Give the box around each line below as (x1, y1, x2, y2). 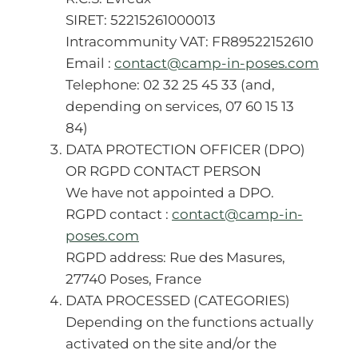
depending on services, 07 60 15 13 (66, 98, 294, 114)
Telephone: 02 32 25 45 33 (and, (66, 77, 275, 93)
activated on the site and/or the (66, 336, 276, 352)
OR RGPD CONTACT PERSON (66, 163, 261, 179)
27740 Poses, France (66, 271, 205, 287)
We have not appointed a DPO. (66, 185, 274, 201)
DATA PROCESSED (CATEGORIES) (66, 292, 290, 308)
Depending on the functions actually (66, 314, 313, 330)
